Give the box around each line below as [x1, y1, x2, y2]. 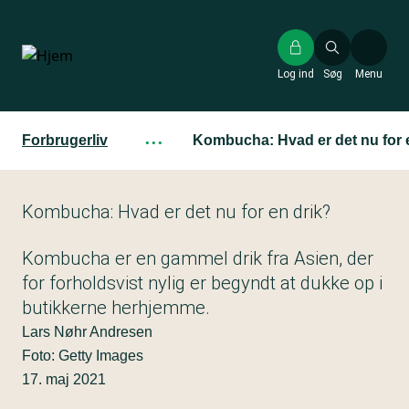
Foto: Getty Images [22, 348, 143, 363]
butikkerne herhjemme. [22, 297, 210, 319]
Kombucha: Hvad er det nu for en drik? [22, 201, 330, 223]
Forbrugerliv [22, 132, 108, 148]
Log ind [278, 68, 314, 80]
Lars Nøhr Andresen [22, 324, 152, 340]
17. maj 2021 [22, 372, 106, 387]
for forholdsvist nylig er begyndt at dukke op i [22, 272, 383, 294]
